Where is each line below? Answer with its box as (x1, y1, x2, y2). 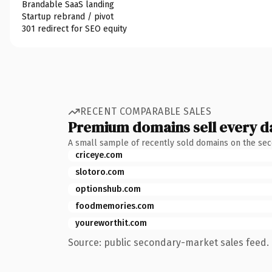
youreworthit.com (75, 217, 147, 228)
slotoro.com (75, 166, 124, 177)
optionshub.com (75, 183, 141, 194)
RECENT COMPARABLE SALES (80, 106, 212, 117)
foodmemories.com (75, 200, 154, 211)
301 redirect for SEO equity (22, 23, 127, 34)
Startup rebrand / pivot (22, 11, 114, 22)
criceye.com (75, 149, 123, 160)
